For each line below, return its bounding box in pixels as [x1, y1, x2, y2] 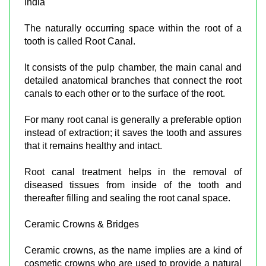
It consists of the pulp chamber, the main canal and [24, 62, 242, 72]
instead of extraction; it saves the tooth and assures [24, 127, 242, 138]
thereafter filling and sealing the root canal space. [24, 192, 230, 203]
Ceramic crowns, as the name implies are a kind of [24, 245, 242, 255]
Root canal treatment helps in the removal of [24, 166, 242, 177]
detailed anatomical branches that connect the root [24, 75, 242, 85]
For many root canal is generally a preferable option [24, 114, 242, 125]
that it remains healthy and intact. [24, 140, 162, 151]
